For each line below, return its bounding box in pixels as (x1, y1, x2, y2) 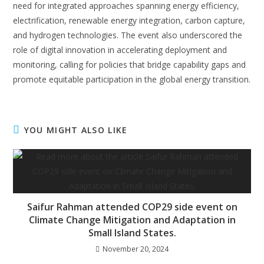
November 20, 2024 (103, 244, 169, 254)
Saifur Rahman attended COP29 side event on (27, 200, 237, 213)
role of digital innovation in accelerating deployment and (13, 44, 227, 55)
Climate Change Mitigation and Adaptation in (28, 213, 236, 226)
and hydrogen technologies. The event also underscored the (13, 29, 243, 41)
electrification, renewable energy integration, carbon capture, (13, 15, 246, 26)
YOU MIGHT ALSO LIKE (24, 124, 128, 136)
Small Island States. (88, 226, 176, 239)
